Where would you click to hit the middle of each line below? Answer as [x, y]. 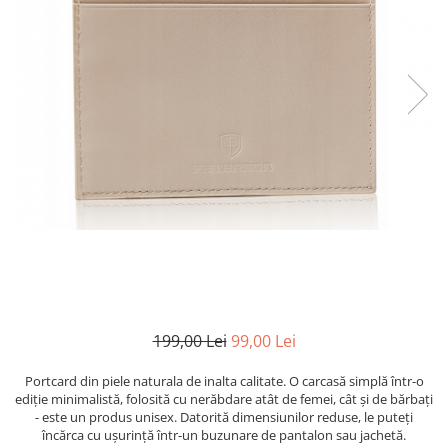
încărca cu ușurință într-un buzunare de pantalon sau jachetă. [224, 434]
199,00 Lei [189, 340]
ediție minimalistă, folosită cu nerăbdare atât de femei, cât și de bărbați [224, 398]
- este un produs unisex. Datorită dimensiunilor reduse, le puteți [224, 416]
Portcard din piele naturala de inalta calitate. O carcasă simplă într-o [224, 380]
